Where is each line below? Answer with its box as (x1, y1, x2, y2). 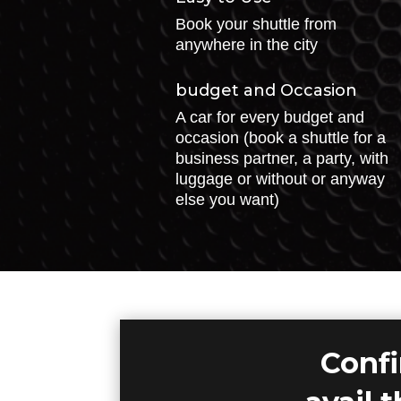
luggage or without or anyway (175, 169, 385, 188)
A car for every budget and (175, 107, 364, 126)
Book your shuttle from (175, 15, 337, 34)
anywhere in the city (175, 36, 318, 55)
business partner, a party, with (175, 149, 388, 167)
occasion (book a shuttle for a (175, 128, 386, 147)
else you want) (175, 190, 279, 209)
